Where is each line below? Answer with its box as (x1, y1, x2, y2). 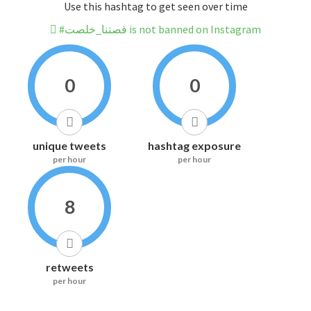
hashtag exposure (148, 139, 241, 153)
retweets (45, 260, 94, 274)
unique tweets (33, 139, 106, 153)
